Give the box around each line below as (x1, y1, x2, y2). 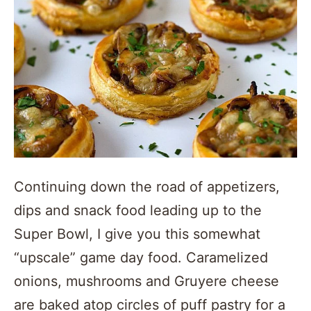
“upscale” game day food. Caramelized (14, 249, 268, 267)
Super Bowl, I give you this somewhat (14, 226, 260, 243)
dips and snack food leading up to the (14, 202, 262, 219)
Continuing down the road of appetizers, (14, 178, 280, 196)
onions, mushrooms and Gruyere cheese (14, 273, 279, 290)
